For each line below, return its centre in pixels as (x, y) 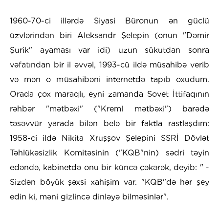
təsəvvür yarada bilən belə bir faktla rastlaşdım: (109, 124)
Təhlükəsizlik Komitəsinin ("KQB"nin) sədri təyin (109, 153)
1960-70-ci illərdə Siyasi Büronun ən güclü (109, 21)
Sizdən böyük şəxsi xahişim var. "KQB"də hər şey (109, 182)
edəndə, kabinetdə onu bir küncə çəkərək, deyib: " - (109, 168)
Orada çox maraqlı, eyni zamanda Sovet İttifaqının (109, 94)
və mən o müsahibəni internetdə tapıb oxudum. (109, 80)
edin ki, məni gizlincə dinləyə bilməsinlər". (89, 197)
